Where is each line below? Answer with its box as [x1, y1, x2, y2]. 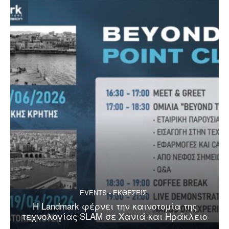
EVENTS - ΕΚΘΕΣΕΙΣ [80, 188, 147, 198]
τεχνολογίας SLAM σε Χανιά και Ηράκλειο [22, 210, 207, 223]
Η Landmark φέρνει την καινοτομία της [32, 199, 197, 213]
